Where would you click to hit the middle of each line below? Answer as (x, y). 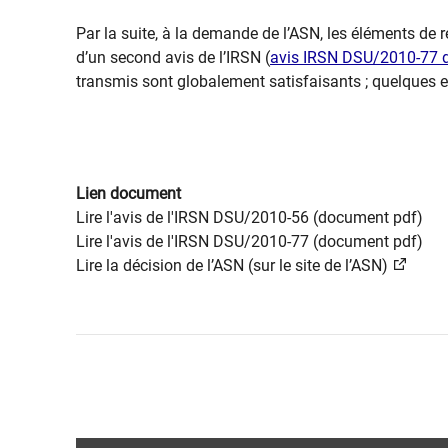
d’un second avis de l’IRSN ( (173, 57)
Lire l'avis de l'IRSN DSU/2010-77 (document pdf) (249, 241)
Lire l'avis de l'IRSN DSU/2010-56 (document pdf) (249, 217)
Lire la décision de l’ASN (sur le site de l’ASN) (232, 265)
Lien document (128, 193)
